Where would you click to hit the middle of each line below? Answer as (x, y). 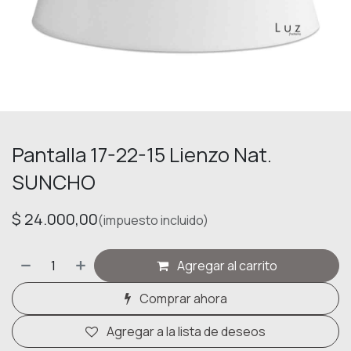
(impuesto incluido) (153, 220)
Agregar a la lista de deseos (186, 331)
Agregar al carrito (226, 266)
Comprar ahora (182, 299)
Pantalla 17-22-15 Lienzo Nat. (142, 155)
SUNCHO (54, 182)
